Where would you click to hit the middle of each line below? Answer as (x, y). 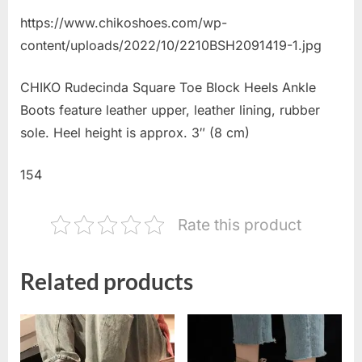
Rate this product (240, 224)
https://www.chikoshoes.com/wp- (124, 22)
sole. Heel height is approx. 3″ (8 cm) (135, 132)
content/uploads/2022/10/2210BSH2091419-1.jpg (171, 45)
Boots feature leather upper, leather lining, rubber (170, 109)
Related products (107, 281)
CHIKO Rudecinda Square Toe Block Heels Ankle (168, 87)
